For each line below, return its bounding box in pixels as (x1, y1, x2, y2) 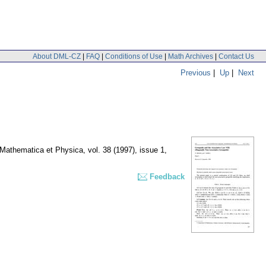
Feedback (150, 172, 185, 182)
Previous (180, 68, 211, 77)
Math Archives (168, 52, 213, 61)
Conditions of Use (105, 52, 163, 61)
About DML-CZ (33, 52, 81, 61)
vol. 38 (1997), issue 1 (88, 145, 164, 155)
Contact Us (218, 52, 254, 61)
